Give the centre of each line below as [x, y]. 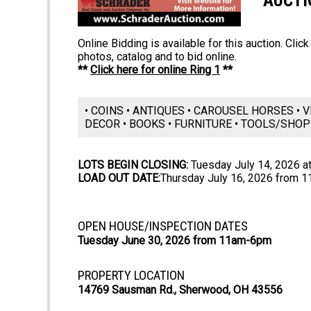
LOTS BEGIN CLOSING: [133, 165]
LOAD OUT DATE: [119, 178]
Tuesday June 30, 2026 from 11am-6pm [175, 241]
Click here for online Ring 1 [155, 70]
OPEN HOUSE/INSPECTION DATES [163, 227]
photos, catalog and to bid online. [157, 57]
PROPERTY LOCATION [131, 276]
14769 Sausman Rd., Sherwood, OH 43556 [180, 290]
